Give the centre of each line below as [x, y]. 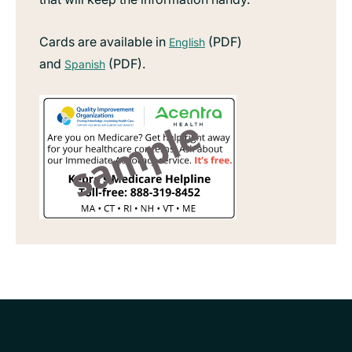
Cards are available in [104, 41]
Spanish [85, 64]
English [187, 42]
